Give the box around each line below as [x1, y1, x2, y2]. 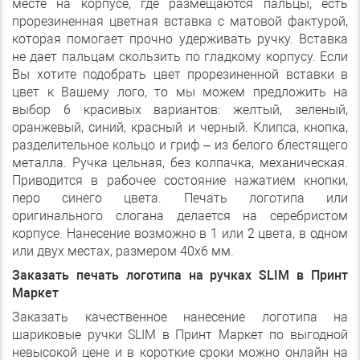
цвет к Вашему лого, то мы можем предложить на [12, 84, 348, 100]
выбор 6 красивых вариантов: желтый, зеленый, [12, 102, 348, 118]
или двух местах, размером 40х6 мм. [12, 243, 234, 260]
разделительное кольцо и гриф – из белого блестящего [12, 137, 348, 153]
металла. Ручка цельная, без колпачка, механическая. [12, 155, 348, 171]
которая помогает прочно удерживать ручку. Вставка [12, 31, 348, 47]
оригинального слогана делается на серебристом [12, 208, 348, 224]
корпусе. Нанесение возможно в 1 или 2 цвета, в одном [12, 226, 348, 242]
